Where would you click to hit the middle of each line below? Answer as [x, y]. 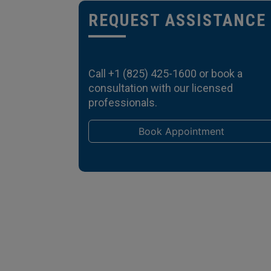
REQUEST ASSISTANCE [177, 20]
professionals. [123, 103]
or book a [220, 73]
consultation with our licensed [161, 88]
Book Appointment [181, 131]
